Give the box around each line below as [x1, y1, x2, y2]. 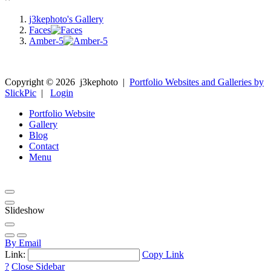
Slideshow [5, 204, 45, 215]
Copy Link [142, 249, 184, 260]
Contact [29, 140, 59, 151]
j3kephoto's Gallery [29, 13, 103, 24]
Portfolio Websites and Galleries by [129, 76, 264, 87]
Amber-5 [29, 35, 64, 46]
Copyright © [5, 76, 56, 87]
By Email [5, 237, 41, 248]
